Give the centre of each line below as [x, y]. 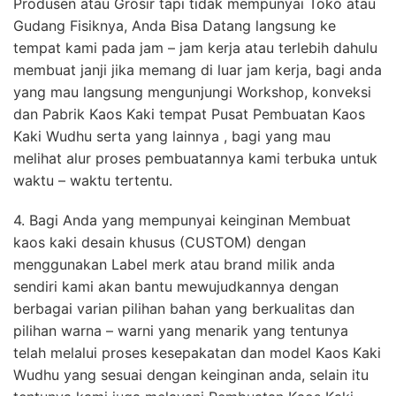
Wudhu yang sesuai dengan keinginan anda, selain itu [191, 374]
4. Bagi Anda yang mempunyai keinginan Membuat [182, 220]
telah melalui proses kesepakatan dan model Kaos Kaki [197, 352]
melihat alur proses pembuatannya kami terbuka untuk [195, 158]
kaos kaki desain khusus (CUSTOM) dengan [160, 242]
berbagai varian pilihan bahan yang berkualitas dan [184, 308]
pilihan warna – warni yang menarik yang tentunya [181, 330]
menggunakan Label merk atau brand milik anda [174, 264]
